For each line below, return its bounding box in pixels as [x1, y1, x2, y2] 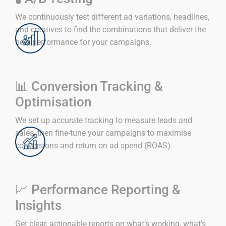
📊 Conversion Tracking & [15, 79, 163, 94]
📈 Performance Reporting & [15, 182, 181, 198]
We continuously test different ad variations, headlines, [15, 12, 209, 22]
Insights [15, 198, 62, 213]
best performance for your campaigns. [15, 37, 151, 47]
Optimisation [15, 94, 91, 110]
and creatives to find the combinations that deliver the [15, 25, 206, 35]
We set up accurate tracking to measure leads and [15, 116, 192, 126]
